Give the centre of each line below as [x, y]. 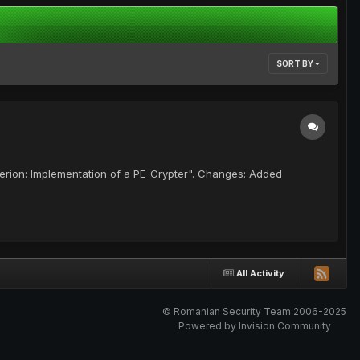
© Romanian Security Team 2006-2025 [254, 312]
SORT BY [296, 64]
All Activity [260, 273]
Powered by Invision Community [254, 326]
